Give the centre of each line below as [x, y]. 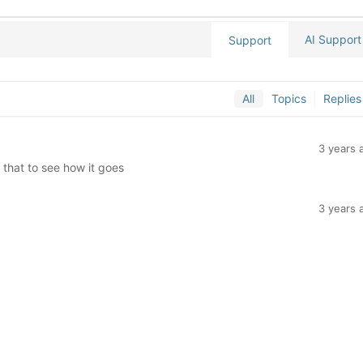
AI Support [333, 39]
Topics [288, 98]
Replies [342, 98]
